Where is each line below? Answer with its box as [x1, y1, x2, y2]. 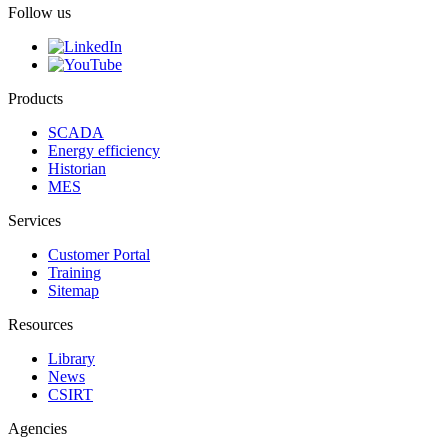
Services [8, 211, 61, 229]
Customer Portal [48, 245, 150, 263]
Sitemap [48, 281, 99, 299]
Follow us [8, 3, 71, 21]
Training [48, 263, 101, 281]
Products [8, 89, 63, 107]
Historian [48, 159, 106, 177]
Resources [8, 315, 73, 333]
